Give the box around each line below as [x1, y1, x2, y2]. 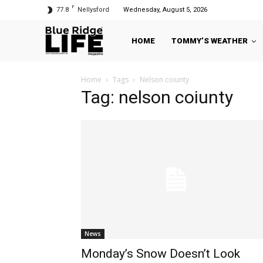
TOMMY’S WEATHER [171, 36, 248, 46]
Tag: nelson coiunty [81, 87, 233, 108]
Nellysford [77, 6, 109, 14]
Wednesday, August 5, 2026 [123, 6, 207, 14]
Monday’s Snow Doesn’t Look [81, 247, 240, 261]
